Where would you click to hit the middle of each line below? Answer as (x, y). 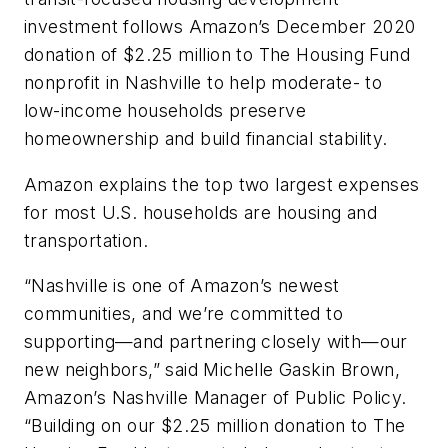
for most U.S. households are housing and (200, 212)
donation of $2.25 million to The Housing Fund (217, 55)
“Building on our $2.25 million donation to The (215, 426)
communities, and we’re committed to (183, 314)
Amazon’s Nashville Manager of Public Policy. (215, 398)
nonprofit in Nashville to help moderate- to (203, 83)
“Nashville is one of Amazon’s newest (182, 286)
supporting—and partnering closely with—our (216, 342)
